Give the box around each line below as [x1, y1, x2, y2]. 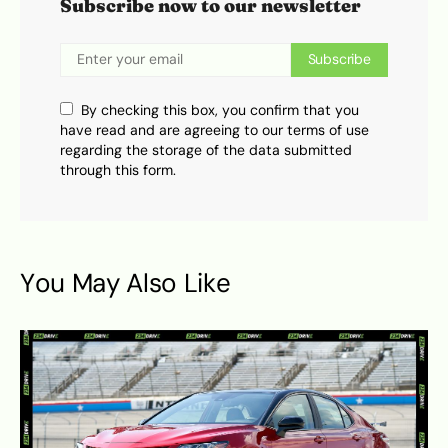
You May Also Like [20, 265, 231, 300]
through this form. [60, 161, 176, 179]
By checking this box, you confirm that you [81, 101, 359, 119]
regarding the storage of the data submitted [60, 141, 352, 159]
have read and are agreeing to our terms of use [60, 121, 369, 139]
